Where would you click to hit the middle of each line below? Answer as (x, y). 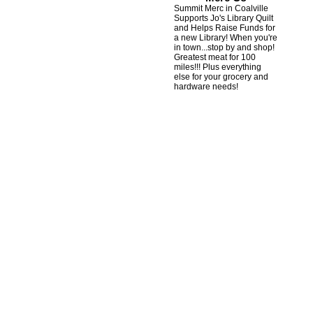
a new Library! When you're (225, 38)
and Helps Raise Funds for (224, 28)
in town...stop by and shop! (224, 48)
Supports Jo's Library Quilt (223, 18)
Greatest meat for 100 (214, 57)
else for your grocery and (221, 77)
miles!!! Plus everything (217, 67)
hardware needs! (206, 87)
